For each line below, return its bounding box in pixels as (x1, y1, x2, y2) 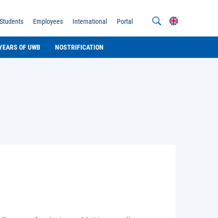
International (73, 18, 107, 25)
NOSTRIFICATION (55, 43, 104, 51)
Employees (33, 18, 63, 25)
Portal (117, 18, 133, 25)
